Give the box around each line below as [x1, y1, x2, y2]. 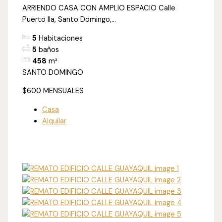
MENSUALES [43, 86, 84, 96]
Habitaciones [39, 33, 83, 43]
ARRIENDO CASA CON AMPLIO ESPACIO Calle [22, 3, 176, 13]
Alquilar [42, 116, 67, 126]
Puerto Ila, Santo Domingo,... [22, 15, 116, 25]
